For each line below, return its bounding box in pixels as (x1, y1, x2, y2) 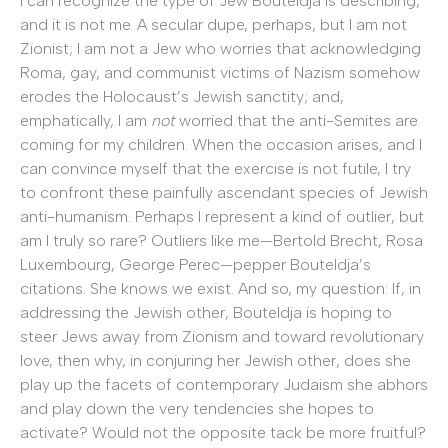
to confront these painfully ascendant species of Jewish (20, 182, 428, 202)
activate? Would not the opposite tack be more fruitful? (20, 422, 426, 442)
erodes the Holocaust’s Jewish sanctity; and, (20, 86, 344, 106)
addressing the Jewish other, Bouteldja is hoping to (20, 302, 392, 322)
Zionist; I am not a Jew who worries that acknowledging (20, 38, 421, 58)
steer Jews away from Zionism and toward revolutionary (20, 326, 424, 346)
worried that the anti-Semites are (175, 110, 418, 130)
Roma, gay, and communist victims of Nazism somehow (20, 62, 420, 82)
